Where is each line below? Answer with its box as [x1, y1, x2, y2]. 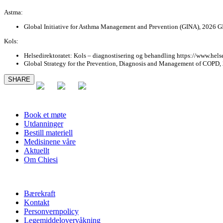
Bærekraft [24, 189, 55, 198]
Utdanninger [24, 119, 63, 128]
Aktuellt [24, 146, 49, 155]
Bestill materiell [24, 128, 73, 137]
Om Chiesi [24, 155, 58, 164]
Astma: [4, 8, 23, 16]
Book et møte [24, 111, 66, 119]
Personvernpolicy [24, 207, 79, 216]
